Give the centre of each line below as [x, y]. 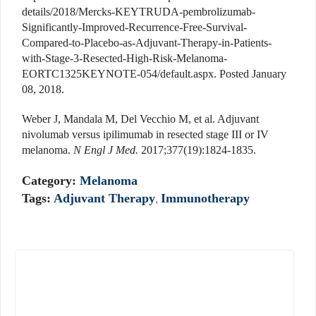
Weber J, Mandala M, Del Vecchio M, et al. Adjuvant [140, 119]
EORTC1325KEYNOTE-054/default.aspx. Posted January [154, 74]
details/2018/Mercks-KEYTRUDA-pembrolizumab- [139, 12]
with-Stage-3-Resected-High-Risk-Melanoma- [124, 59]
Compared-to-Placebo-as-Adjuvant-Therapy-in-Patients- [147, 43]
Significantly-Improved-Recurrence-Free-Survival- [134, 28]
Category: [51, 181]
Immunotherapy [205, 199]
